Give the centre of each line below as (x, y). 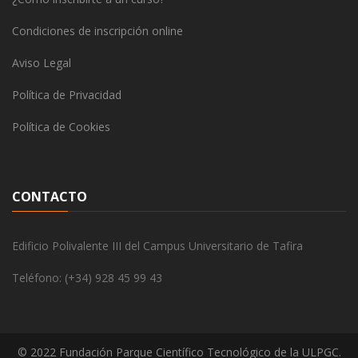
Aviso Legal (42, 63)
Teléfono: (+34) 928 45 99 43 (87, 278)
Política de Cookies (61, 127)
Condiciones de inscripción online (97, 31)
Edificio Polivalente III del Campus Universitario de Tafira (157, 246)
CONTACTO (50, 197)
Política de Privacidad (67, 95)
